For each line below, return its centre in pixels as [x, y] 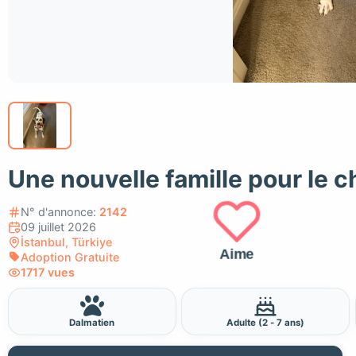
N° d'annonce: [60, 211]
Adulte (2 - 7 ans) [266, 323]
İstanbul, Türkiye [66, 242]
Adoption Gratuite [70, 257]
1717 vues [48, 272]
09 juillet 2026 [58, 226]
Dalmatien [92, 323]
